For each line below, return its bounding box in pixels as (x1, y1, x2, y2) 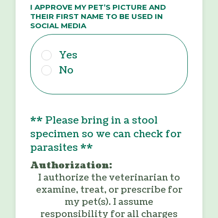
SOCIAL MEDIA (30, 20, 86, 30)
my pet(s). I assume (65, 196, 153, 209)
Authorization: (30, 160, 112, 172)
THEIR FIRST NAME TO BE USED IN (30, 11, 163, 21)
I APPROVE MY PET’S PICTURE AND (30, 2, 166, 12)
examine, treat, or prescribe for (36, 184, 182, 197)
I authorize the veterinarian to (38, 172, 180, 184)
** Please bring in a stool (30, 114, 158, 128)
